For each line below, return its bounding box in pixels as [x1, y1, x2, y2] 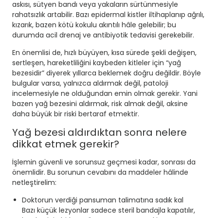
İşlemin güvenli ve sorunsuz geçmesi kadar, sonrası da [12, 157, 196, 167]
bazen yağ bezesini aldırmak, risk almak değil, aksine [12, 99, 188, 109]
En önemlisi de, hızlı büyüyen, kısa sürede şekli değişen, [12, 48, 197, 58]
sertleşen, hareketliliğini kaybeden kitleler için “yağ [12, 58, 181, 68]
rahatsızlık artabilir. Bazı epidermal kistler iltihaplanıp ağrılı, [12, 10, 204, 20]
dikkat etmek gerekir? [12, 137, 119, 151]
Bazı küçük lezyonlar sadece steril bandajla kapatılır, [22, 205, 195, 216]
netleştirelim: [12, 178, 56, 188]
